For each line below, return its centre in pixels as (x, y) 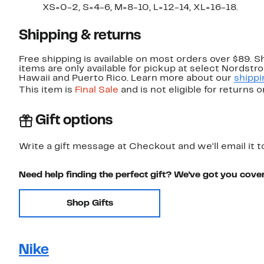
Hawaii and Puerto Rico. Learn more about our (126, 79)
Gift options (74, 121)
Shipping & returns (80, 36)
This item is (47, 90)
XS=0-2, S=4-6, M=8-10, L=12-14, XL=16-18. (140, 8)
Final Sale (97, 90)
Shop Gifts (90, 204)
